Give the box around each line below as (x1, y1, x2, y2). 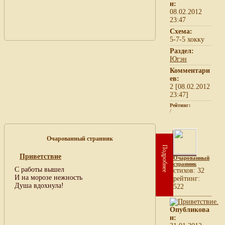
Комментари (170, 66, 210, 74)
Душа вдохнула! (15, 181, 64, 189)
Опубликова (170, 205, 209, 213)
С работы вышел (15, 165, 64, 173)
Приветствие (20, 152, 61, 160)
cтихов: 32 (173, 166, 204, 174)
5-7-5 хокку (170, 35, 204, 43)
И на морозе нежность (15, 173, 82, 181)
